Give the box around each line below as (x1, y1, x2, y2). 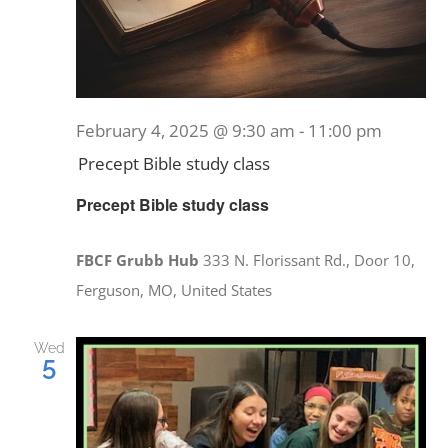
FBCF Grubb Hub (76, 250, 204, 271)
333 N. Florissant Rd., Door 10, (203, 250, 416, 271)
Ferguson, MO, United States (76, 280, 273, 301)
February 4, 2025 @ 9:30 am (76, 119, 296, 143)
